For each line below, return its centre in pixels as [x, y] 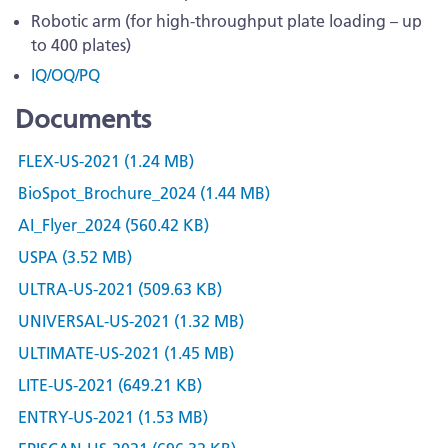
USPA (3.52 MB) [75, 256]
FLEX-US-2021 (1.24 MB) [106, 160]
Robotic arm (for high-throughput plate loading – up [226, 21]
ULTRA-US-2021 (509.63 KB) [120, 288]
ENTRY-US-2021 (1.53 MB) [113, 416]
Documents [83, 119]
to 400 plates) [81, 45]
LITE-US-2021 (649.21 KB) [110, 384]
